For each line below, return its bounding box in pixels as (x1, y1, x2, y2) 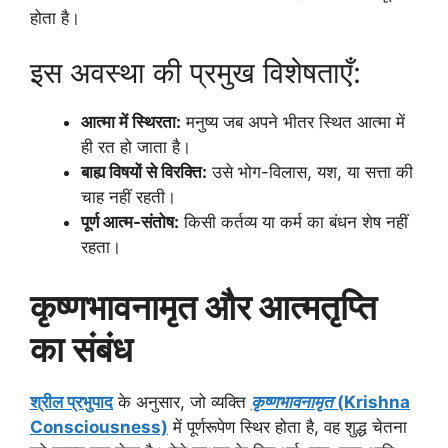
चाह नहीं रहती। (81, 187, 176, 208)
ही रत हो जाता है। (81, 137, 191, 158)
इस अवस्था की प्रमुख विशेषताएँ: (30, 55, 361, 91)
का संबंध (30, 327, 133, 370)
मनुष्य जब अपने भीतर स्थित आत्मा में (181, 112, 405, 133)
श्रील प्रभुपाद (30, 391, 113, 412)
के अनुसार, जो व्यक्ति (113, 391, 251, 412)
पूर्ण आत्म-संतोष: (81, 212, 179, 233)
